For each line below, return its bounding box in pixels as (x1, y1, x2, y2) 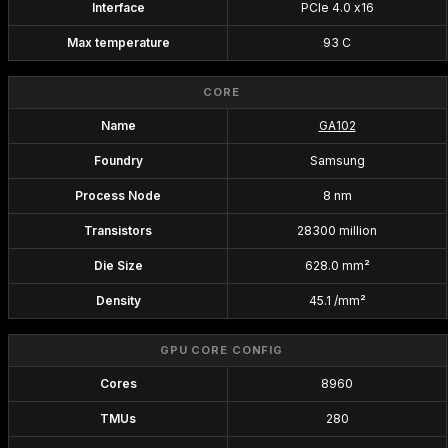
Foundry (93, 153, 143, 168)
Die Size (93, 258, 143, 273)
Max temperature (66, 35, 170, 50)
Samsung (309, 153, 365, 168)
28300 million (297, 223, 377, 238)
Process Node (75, 188, 161, 203)
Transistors (84, 223, 152, 238)
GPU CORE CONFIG (159, 343, 284, 357)
